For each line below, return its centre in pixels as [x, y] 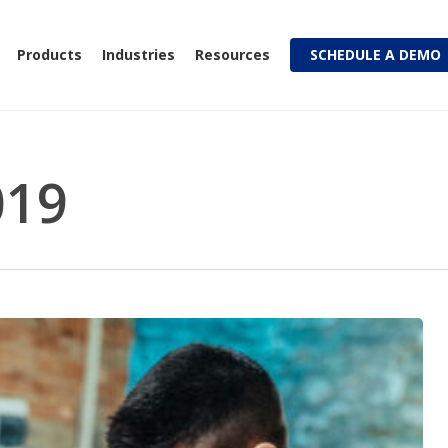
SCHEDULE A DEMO [375, 54]
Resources [232, 54]
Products [49, 54]
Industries [138, 54]
